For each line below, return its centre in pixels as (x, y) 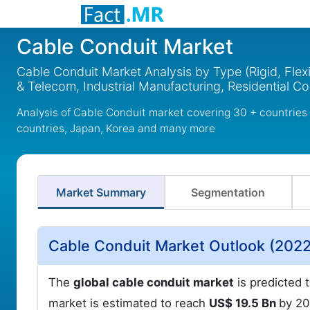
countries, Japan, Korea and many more (116, 128)
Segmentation (228, 192)
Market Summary (101, 192)
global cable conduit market (154, 282)
